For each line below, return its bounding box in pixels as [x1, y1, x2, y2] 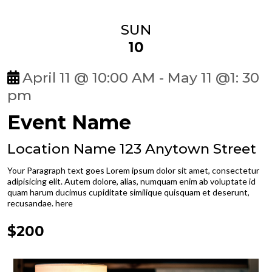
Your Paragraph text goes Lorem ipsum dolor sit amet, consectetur [7, 165, 259, 175]
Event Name [7, 110, 131, 134]
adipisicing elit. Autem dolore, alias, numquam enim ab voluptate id [7, 175, 256, 186]
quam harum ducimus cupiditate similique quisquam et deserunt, [7, 186, 250, 197]
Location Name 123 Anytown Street [7, 140, 256, 157]
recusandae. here [7, 197, 73, 208]
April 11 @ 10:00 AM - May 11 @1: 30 [22, 69, 259, 86]
